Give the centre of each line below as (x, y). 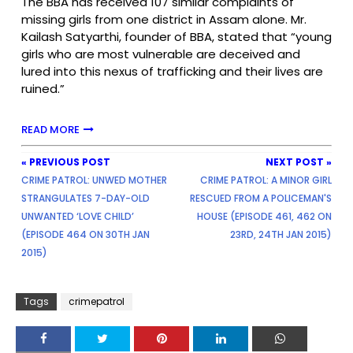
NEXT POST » (299, 162)
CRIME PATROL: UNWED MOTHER (94, 180)
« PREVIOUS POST (66, 162)
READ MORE (50, 130)
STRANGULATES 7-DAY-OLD (85, 199)
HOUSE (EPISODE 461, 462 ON (264, 217)
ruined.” (43, 89)
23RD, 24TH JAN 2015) (281, 235)
